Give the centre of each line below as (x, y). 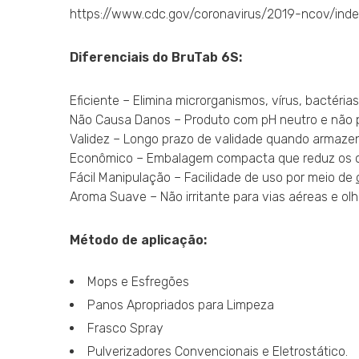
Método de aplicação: (138, 240)
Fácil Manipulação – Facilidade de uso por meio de (213, 178)
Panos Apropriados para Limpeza (181, 305)
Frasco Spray (125, 329)
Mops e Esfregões (138, 282)
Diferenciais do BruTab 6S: (156, 58)
